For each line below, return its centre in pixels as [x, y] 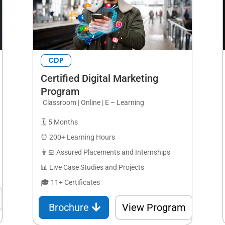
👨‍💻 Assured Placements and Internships [105, 152]
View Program [154, 207]
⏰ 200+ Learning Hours [78, 137]
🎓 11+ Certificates [70, 182]
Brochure [69, 207]
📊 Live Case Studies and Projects [92, 167]
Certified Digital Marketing [99, 78]
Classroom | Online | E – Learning [93, 103]
